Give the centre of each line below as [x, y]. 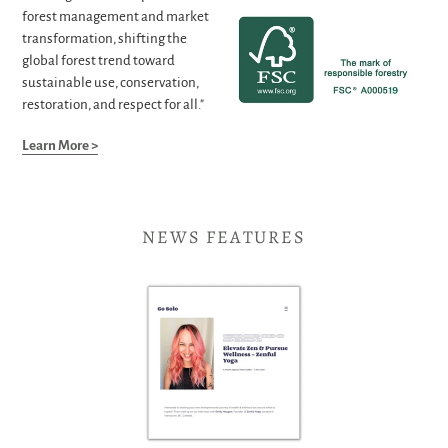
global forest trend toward [98, 60]
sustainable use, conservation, [110, 82]
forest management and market [115, 16]
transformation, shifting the [104, 38]
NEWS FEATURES [224, 237]
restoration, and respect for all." [114, 104]
